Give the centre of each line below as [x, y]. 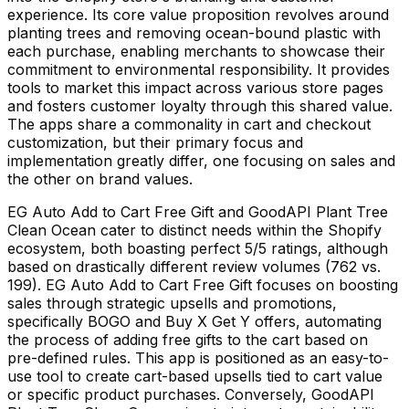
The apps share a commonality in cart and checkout [189, 124]
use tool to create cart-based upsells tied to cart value [195, 376]
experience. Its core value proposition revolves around [198, 14]
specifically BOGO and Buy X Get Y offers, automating [194, 321]
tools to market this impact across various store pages [195, 87]
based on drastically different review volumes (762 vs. [194, 266]
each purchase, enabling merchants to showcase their [196, 51]
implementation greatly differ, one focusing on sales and [201, 160]
